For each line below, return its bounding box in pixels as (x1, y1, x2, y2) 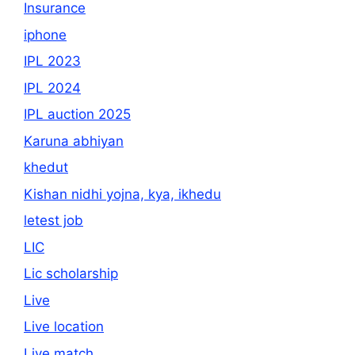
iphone (24, 26, 67, 43)
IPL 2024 (24, 79, 81, 96)
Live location (24, 319, 104, 335)
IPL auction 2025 (24, 106, 131, 123)
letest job (24, 212, 83, 229)
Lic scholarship (24, 265, 118, 282)
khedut (24, 159, 68, 176)
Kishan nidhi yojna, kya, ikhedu (24, 185, 221, 202)
